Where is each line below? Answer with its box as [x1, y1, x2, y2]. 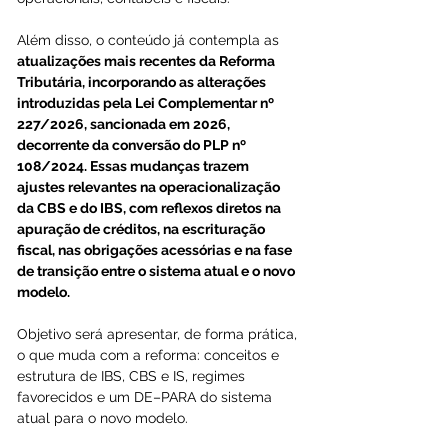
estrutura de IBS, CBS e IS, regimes [17, 367, 249, 384]
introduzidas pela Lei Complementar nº [17, 94, 277, 111]
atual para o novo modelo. [17, 409, 188, 426]
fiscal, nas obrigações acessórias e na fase [17, 241, 295, 258]
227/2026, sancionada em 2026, [17, 115, 233, 132]
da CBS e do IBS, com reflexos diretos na [17, 199, 284, 216]
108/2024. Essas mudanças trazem [17, 157, 252, 174]
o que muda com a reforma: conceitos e [17, 346, 283, 363]
